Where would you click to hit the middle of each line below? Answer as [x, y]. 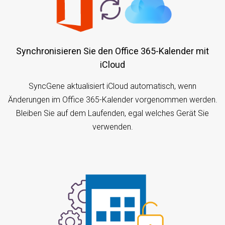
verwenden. [113, 127]
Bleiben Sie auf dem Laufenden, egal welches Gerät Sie [113, 113]
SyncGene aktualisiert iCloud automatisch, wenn [113, 86]
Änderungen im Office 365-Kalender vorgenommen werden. [113, 99]
